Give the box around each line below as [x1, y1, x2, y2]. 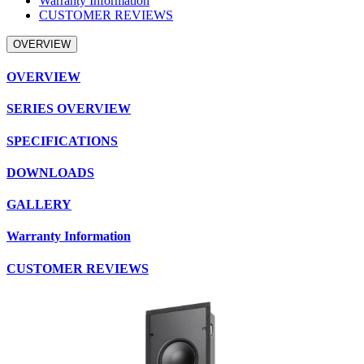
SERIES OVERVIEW [6, 102, 131, 116]
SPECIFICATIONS [6, 133, 118, 148]
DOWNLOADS [6, 165, 94, 180]
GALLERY [6, 197, 71, 212]
